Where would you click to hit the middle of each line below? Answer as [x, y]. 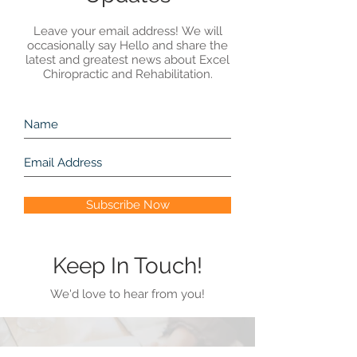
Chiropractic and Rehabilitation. [127, 74]
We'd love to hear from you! [127, 294]
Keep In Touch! [127, 266]
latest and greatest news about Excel [127, 60]
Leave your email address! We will [127, 31]
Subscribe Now [127, 205]
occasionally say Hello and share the [127, 45]
